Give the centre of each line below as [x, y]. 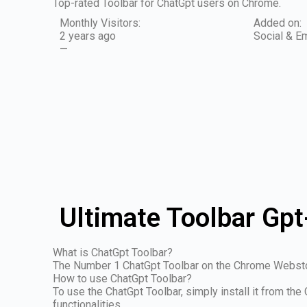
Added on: [277, 23]
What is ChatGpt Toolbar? [113, 253]
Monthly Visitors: [100, 23]
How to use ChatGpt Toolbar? [123, 279]
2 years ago [88, 36]
